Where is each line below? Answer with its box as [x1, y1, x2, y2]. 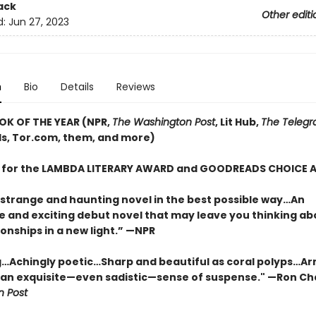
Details [60, 80, 94, 94]
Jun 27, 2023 [8, 15, 69, 30]
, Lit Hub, [214, 115, 261, 129]
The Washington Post [111, 115, 215, 129]
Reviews [116, 80, 155, 94]
